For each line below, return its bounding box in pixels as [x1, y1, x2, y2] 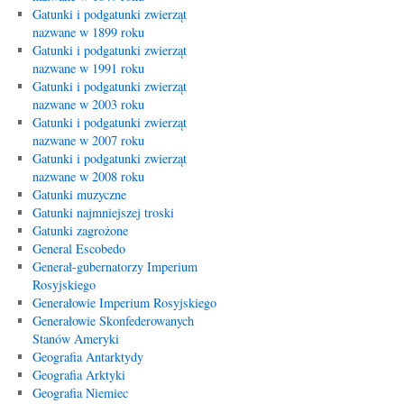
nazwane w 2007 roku [32, 132, 144, 149]
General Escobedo [32, 240, 125, 257]
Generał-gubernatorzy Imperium [32, 258, 197, 275]
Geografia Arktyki [32, 366, 125, 383]
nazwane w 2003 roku [32, 96, 144, 113]
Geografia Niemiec [32, 384, 128, 401]
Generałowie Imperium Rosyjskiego [32, 294, 216, 311]
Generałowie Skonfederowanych [32, 312, 194, 329]
